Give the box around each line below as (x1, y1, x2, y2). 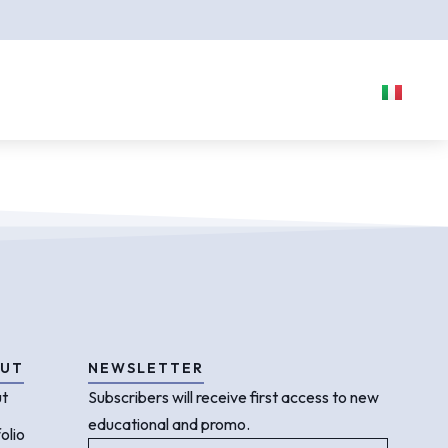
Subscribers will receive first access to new (88, 387, 379, 407)
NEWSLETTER (88, 359, 204, 377)
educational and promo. (88, 414, 250, 434)
